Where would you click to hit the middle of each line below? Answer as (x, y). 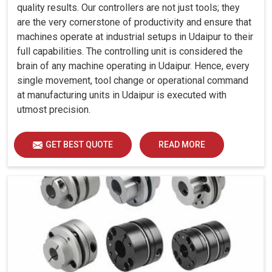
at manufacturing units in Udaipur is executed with (122, 95)
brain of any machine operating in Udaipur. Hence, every (133, 66)
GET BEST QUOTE (79, 145)
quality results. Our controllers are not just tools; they (128, 8)
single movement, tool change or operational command (133, 81)
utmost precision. (54, 110)
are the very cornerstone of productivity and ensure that (134, 22)
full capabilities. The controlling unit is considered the (130, 52)
